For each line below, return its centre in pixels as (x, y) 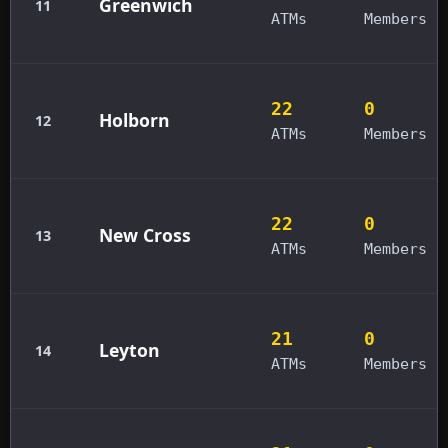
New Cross (145, 234)
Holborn (134, 119)
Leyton (129, 349)
